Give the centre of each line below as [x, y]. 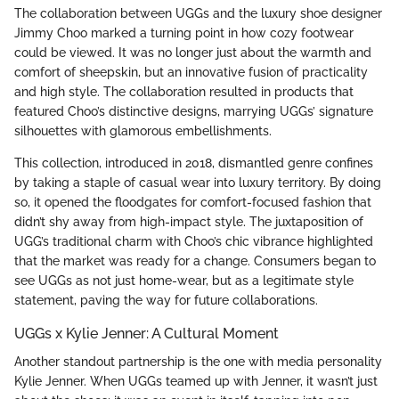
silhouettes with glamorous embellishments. [143, 131]
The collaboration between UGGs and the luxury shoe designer [198, 14]
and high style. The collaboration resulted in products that [184, 92]
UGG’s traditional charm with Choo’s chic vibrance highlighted [194, 242]
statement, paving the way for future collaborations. [166, 301]
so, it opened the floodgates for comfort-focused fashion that [193, 203]
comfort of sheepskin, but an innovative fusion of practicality [191, 73]
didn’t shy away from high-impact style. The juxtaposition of [189, 222]
